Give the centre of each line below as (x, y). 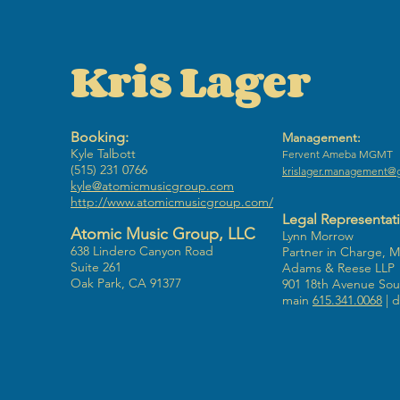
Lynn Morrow (318, 236)
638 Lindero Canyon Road (142, 251)
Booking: (100, 137)
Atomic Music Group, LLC (163, 234)
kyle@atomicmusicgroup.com (152, 186)
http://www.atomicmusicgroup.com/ (172, 202)
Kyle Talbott (103, 154)
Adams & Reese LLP (338, 268)
